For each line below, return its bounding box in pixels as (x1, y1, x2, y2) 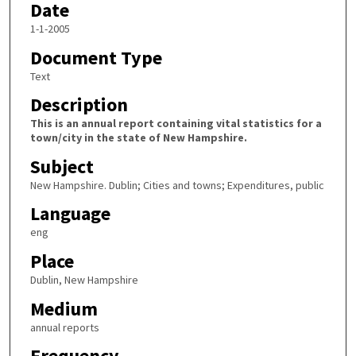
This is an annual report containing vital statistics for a (29, 116, 322, 131)
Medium (29, 296, 98, 321)
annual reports (29, 319, 99, 335)
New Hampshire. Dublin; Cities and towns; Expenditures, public (29, 177, 324, 192)
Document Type (29, 44, 162, 70)
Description (29, 92, 128, 118)
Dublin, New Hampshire (29, 273, 138, 288)
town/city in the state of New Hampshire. (29, 130, 247, 145)
